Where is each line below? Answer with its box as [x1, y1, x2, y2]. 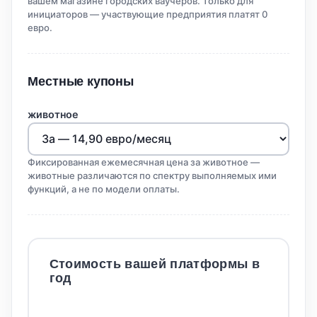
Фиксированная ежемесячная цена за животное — [28, 156, 260, 168]
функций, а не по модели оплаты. [28, 183, 180, 195]
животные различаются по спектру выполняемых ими [28, 170, 277, 182]
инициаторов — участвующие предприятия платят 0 [28, 8, 268, 21]
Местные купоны [28, 74, 134, 88]
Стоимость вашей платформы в [49, 256, 260, 271]
